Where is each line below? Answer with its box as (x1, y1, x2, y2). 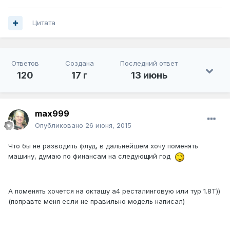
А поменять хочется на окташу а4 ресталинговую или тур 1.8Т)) (8, 186, 220, 195)
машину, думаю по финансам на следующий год (8, 152, 175, 161)
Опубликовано (35, 121, 85, 130)
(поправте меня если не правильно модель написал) (8, 197, 185, 205)
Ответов (11, 59, 39, 68)
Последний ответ (120, 59, 178, 68)
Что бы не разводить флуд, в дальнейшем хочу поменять (8, 142, 198, 150)
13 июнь (130, 70, 167, 81)
